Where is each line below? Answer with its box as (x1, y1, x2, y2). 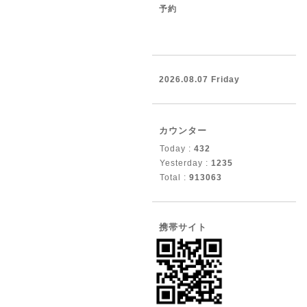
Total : (160, 173, 189, 182)
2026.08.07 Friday (159, 75, 240, 84)
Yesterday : (160, 158, 211, 168)
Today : (160, 144, 194, 153)
